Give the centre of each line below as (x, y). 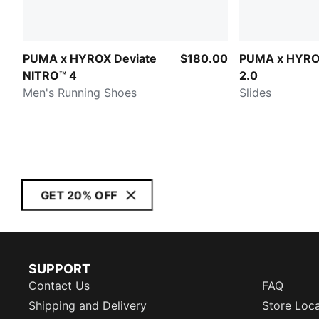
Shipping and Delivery (88, 305)
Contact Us (59, 286)
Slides (255, 92)
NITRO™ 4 (50, 75)
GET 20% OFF (79, 195)
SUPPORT (59, 269)
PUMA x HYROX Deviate (90, 58)
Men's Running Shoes (80, 92)
